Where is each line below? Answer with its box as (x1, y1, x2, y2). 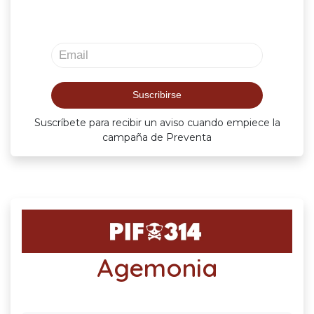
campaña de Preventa (102, 130, 212, 144)
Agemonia (96, 252, 218, 283)
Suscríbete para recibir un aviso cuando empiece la (34, 116, 280, 129)
